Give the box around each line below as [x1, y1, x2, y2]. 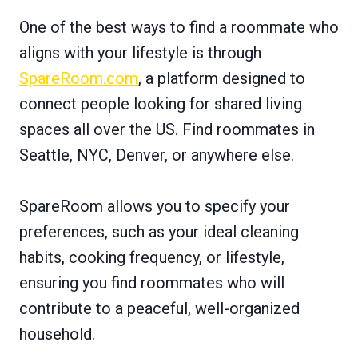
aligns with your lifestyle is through [19, 43, 261, 62]
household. [19, 324, 95, 344]
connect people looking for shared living [19, 94, 302, 113]
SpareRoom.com [19, 69, 138, 88]
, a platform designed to [138, 69, 305, 88]
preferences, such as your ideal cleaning [19, 222, 299, 241]
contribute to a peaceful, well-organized [19, 299, 300, 318]
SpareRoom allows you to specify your [19, 197, 290, 216]
